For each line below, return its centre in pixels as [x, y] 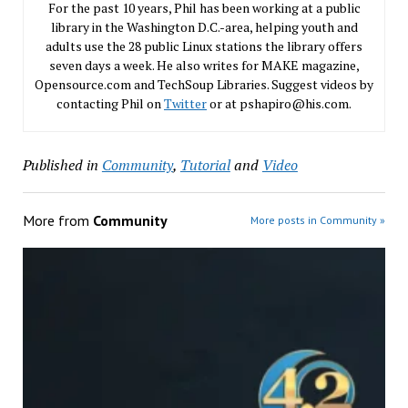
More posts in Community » [318, 219]
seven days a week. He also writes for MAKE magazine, [204, 65]
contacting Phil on [110, 103]
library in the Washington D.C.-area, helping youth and [204, 26]
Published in [60, 164]
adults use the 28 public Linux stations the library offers [204, 46]
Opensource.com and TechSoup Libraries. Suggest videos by [204, 84]
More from [57, 220]
